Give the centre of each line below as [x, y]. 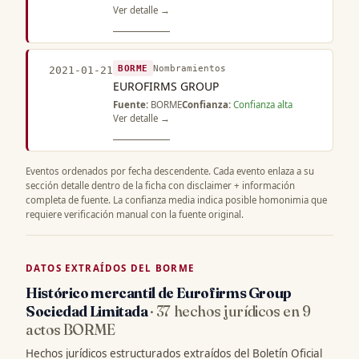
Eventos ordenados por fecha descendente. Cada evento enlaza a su [170, 171]
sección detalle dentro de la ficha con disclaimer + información [160, 186]
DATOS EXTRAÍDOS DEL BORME [110, 268]
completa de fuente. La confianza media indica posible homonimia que [176, 200]
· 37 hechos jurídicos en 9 [230, 312]
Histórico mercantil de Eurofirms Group [159, 293]
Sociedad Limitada [88, 312]
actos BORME [71, 330]
